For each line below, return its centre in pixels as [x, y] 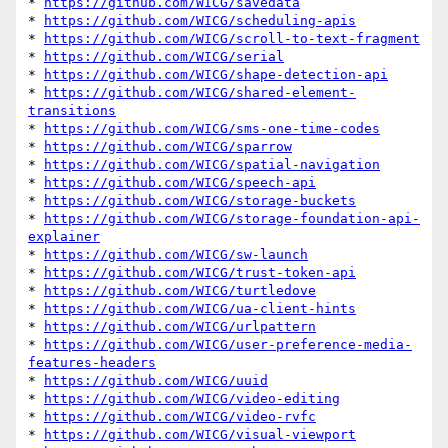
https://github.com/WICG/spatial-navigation [212, 165]
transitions [72, 111]
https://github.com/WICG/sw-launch [176, 255]
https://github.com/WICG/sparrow [168, 147]
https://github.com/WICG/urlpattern [180, 327]
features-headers [92, 363]
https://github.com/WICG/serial [164, 57]
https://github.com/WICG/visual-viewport [200, 435]
